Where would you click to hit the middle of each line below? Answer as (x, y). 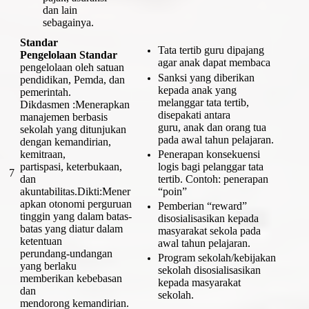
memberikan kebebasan (71, 278)
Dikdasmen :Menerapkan (75, 104)
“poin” (172, 191)
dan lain (60, 10)
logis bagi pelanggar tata (210, 166)
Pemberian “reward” (202, 206)
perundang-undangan (66, 253)
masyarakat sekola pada (209, 231)
